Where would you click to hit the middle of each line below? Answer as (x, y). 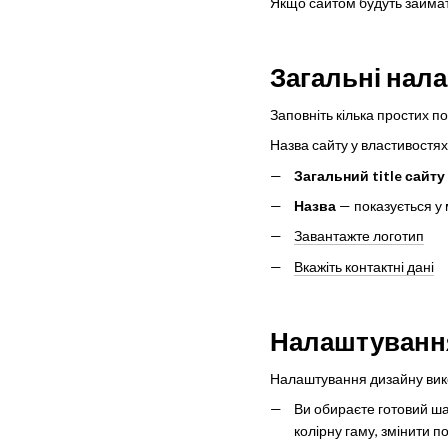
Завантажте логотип (359, 236)
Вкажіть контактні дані (364, 266)
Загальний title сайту (369, 175)
